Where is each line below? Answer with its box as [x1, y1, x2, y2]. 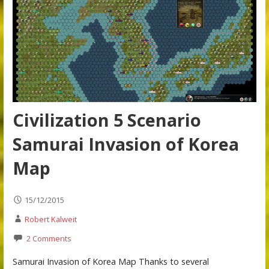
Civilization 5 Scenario [12, 108, 201, 132]
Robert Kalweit [24, 214, 77, 225]
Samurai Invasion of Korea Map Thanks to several [12, 256, 209, 268]
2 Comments [26, 233, 71, 244]
